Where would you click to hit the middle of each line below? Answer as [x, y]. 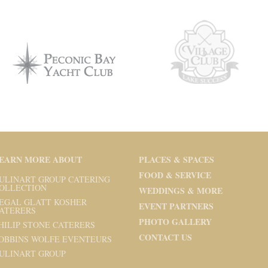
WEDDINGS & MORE [181, 190]
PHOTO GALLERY [175, 221]
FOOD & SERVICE [175, 175]
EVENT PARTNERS [176, 206]
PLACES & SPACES [176, 159]
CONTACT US [165, 237]
